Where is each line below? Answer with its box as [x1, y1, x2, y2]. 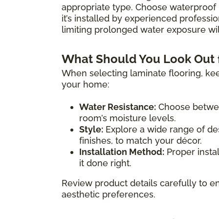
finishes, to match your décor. [79, 135, 202, 146]
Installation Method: [79, 146, 164, 157]
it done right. [79, 157, 131, 168]
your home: [62, 79, 109, 89]
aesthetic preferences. [62, 189, 155, 199]
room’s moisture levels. [79, 112, 176, 123]
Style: [79, 124, 103, 134]
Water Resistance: [79, 101, 156, 112]
